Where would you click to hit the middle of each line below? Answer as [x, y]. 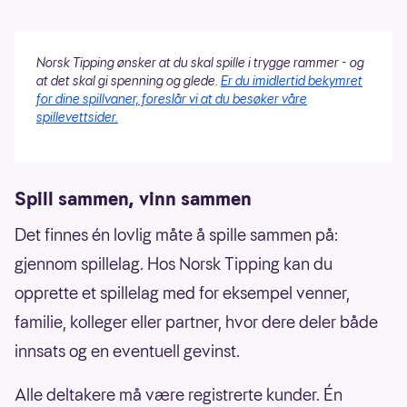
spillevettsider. [77, 118]
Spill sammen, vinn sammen [133, 199]
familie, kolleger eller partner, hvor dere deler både [196, 323]
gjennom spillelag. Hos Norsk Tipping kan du [174, 264]
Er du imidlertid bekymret [292, 81]
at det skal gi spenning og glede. [129, 81]
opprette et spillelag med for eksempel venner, [182, 293]
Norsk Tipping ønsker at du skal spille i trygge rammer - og [200, 63]
